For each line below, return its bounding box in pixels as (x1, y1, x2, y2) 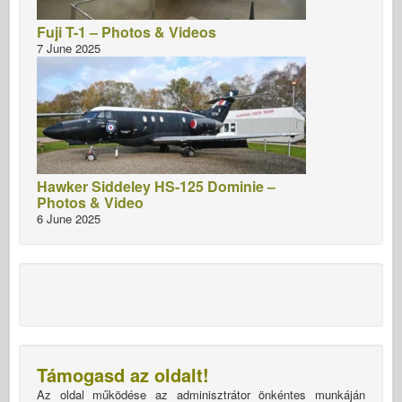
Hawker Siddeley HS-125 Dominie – (37, 175, 275, 197)
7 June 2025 (37, 39, 100, 57)
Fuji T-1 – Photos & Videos (37, 21, 216, 42)
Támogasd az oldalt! (37, 361, 209, 388)
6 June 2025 (37, 209, 100, 227)
